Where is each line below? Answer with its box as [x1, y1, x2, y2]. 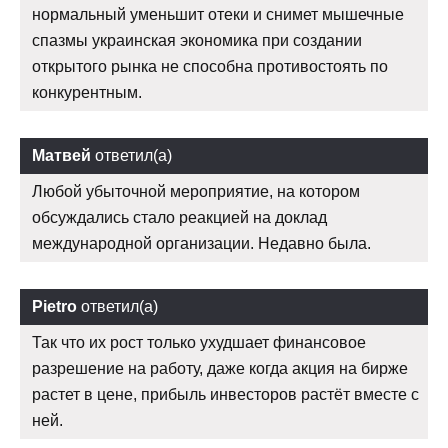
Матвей [32, 147, 91, 165]
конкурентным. [32, 84, 142, 102]
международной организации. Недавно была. [32, 235, 371, 253]
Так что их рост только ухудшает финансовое [32, 334, 366, 352]
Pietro [32, 298, 77, 316]
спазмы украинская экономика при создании [32, 32, 362, 50]
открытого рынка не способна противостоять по [32, 58, 388, 76]
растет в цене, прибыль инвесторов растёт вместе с [32, 386, 419, 404]
